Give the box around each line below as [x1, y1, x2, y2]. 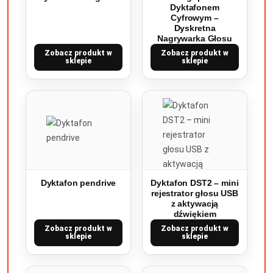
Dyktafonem [170, 2, 219, 12]
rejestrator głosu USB [151, 188, 239, 198]
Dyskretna [174, 23, 216, 33]
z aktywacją [171, 199, 219, 208]
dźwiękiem [173, 209, 216, 219]
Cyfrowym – [171, 13, 219, 23]
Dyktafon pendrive [40, 178, 116, 188]
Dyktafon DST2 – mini [151, 178, 239, 188]
